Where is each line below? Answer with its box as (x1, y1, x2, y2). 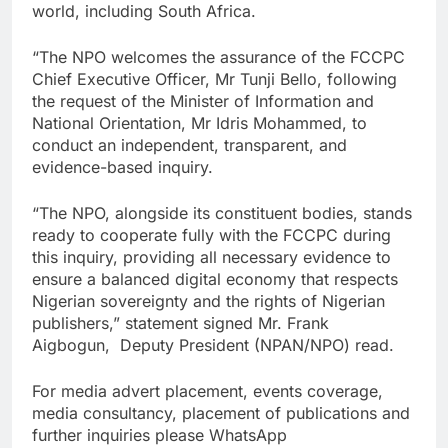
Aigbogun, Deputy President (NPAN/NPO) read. (32, 335, 394, 356)
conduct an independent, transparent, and (32, 135, 347, 156)
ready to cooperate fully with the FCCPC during (32, 225, 391, 246)
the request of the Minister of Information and (32, 91, 374, 112)
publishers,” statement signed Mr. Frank (32, 313, 329, 334)
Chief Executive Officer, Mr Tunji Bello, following (32, 69, 397, 90)
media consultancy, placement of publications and (32, 403, 410, 424)
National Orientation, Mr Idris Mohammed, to (32, 113, 367, 134)
